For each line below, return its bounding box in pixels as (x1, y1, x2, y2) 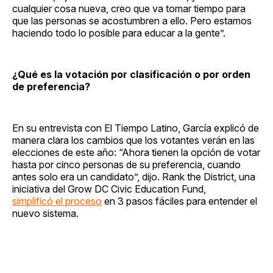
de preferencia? (12, 80, 90, 93)
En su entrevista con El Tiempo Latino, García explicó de (12, 121, 259, 134)
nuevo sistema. (12, 207, 81, 219)
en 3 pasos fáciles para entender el (102, 194, 257, 207)
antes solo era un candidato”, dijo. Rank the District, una (12, 170, 255, 183)
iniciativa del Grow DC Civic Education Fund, (12, 182, 206, 195)
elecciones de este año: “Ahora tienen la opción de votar (12, 146, 260, 158)
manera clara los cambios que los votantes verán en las (12, 133, 255, 146)
